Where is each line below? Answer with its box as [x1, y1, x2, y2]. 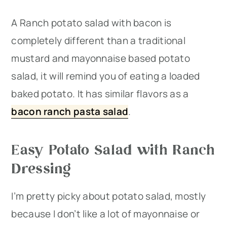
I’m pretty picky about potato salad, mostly [11, 189, 206, 203]
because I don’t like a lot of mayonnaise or [11, 207, 200, 220]
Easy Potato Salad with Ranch [11, 139, 215, 158]
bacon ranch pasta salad [11, 104, 129, 118]
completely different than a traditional [11, 33, 186, 47]
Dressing [11, 158, 71, 177]
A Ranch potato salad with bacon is [11, 16, 172, 29]
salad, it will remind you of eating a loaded [11, 69, 200, 83]
